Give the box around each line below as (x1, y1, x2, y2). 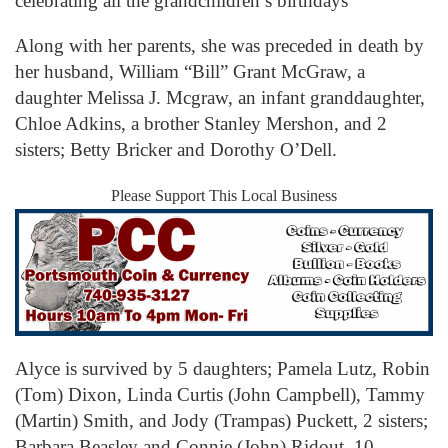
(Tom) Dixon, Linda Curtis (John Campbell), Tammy (15, 384, 425, 406)
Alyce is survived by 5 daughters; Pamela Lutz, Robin (15, 358, 430, 380)
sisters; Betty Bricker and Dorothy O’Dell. (15, 139, 337, 161)
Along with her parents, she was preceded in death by (15, 35, 424, 57)
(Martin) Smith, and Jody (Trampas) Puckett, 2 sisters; (15, 410, 428, 432)
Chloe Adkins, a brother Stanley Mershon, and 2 (15, 113, 387, 135)
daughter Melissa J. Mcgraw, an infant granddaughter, (15, 87, 425, 109)
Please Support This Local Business (111, 186, 337, 204)
